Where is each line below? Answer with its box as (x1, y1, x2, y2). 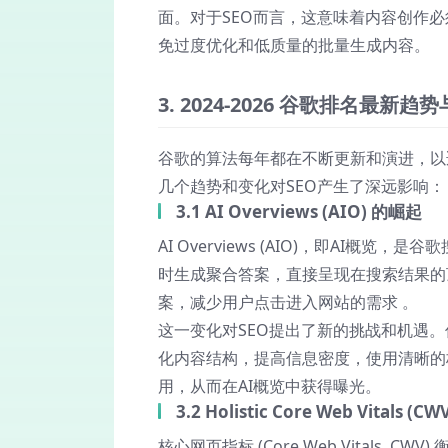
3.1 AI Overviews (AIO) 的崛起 (176, 200, 422, 223)
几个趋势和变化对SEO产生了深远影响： (158, 175, 445, 197)
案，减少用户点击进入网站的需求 (158, 291, 402, 313)
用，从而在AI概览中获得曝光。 (158, 375, 381, 397)
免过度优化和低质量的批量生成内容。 (158, 34, 430, 56)
